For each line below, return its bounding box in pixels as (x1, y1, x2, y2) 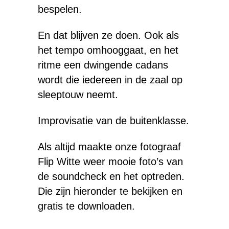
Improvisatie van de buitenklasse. (38, 115, 189, 126)
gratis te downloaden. (38, 200, 135, 212)
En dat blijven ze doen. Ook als (38, 30, 179, 41)
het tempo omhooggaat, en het (38, 44, 178, 56)
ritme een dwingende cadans (38, 59, 168, 71)
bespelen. (38, 4, 82, 15)
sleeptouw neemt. (38, 89, 118, 100)
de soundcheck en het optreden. (38, 171, 185, 182)
